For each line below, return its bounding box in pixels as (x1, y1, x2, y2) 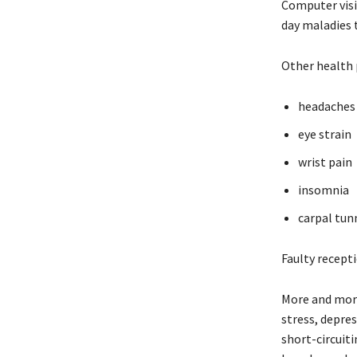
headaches (297, 97, 355, 114)
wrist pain (297, 153, 352, 170)
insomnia (297, 181, 349, 198)
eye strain (297, 125, 351, 142)
